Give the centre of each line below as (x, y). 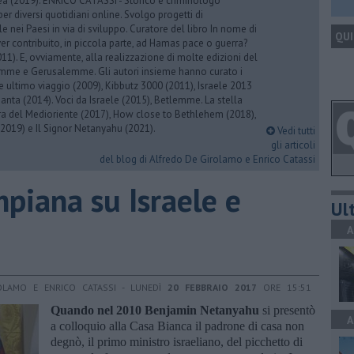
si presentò (289, 310)
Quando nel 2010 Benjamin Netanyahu (156, 310)
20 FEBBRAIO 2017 (212, 287)
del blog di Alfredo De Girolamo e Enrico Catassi (207, 159)
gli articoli (293, 145)
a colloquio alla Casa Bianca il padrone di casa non (177, 326)
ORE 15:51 (284, 287)
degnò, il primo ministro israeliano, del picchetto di (177, 341)
